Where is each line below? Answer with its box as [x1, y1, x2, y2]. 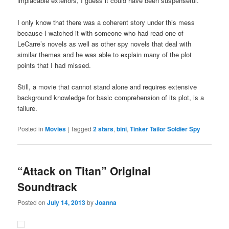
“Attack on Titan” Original [17, 163, 151, 179]
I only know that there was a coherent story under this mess [17, 17, 195, 27]
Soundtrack [17, 179, 78, 195]
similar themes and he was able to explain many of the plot [17, 49, 192, 59]
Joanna [95, 198, 117, 208]
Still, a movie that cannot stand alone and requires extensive [17, 81, 197, 91]
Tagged [71, 124, 92, 133]
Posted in [17, 124, 44, 133]
